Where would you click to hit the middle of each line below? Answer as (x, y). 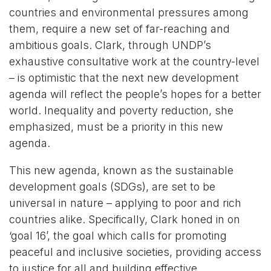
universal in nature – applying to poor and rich (125, 203)
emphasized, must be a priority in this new (116, 126)
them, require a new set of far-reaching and (119, 28)
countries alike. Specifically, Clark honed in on (125, 219)
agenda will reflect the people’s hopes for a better (135, 94)
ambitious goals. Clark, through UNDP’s (110, 45)
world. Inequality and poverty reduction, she (121, 110)
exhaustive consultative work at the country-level (134, 61)
